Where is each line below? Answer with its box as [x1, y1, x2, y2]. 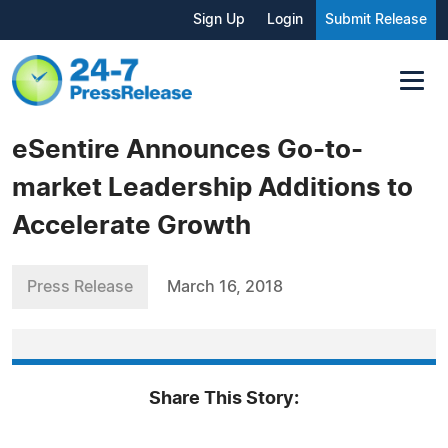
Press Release [27, 278, 133, 295]
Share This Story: [149, 389, 299, 408]
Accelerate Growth [12, 212, 251, 239]
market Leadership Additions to [12, 174, 413, 201]
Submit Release [325, 13, 427, 27]
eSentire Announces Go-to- [12, 136, 363, 163]
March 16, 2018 [167, 278, 283, 295]
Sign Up [193, 13, 245, 27]
